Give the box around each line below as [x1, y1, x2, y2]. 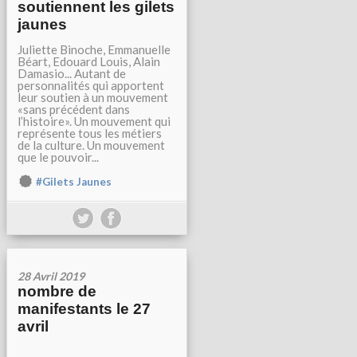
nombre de [18, 283, 96, 300]
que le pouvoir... [18, 150, 99, 165]
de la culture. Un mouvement [18, 138, 165, 153]
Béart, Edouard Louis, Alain [18, 54, 160, 69]
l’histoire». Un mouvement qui [18, 114, 171, 129]
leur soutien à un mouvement [18, 90, 168, 105]
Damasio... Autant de [18, 66, 126, 81]
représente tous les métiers [18, 126, 162, 141]
